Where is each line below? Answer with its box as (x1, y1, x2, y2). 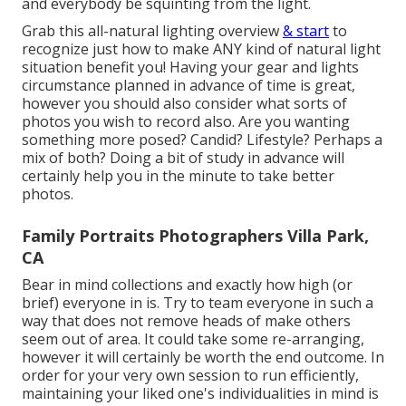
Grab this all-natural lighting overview (22, 20, 279, 41)
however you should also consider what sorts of (22, 92, 347, 113)
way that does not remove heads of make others (22, 310, 351, 331)
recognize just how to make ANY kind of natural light (22, 38, 381, 59)
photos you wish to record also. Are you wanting (22, 111, 350, 131)
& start (283, 20, 329, 41)
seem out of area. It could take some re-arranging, (22, 328, 364, 349)
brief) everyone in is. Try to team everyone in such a (22, 292, 373, 313)
